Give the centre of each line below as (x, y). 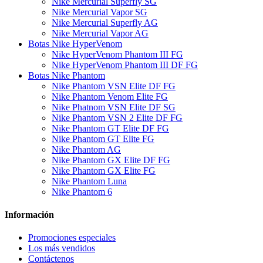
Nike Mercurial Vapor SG (100, 12)
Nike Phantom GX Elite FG (104, 170)
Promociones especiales (72, 238)
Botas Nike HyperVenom (75, 43)
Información (29, 214)
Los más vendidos (62, 248)
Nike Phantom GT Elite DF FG (110, 128)
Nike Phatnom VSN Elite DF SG (114, 107)
